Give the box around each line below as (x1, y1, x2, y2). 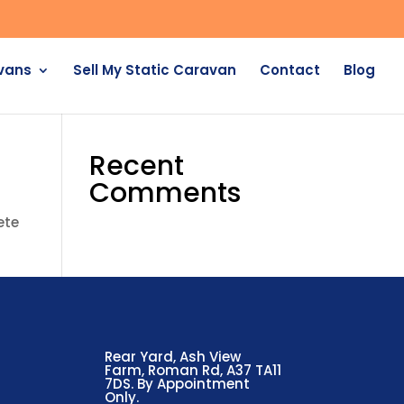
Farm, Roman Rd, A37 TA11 (105, 360, 282, 380)
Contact (260, 60, 320, 79)
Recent (88, 147, 184, 185)
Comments (88, 174, 241, 212)
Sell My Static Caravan (73, 60, 236, 79)
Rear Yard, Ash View (105, 346, 242, 366)
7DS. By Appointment (105, 373, 251, 393)
